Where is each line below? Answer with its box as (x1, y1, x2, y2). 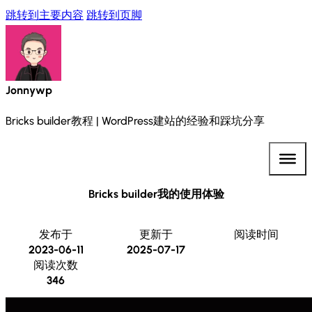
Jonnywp (6, 84, 52, 97)
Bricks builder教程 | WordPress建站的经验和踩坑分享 (6, 114, 265, 127)
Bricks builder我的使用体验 (88, 187, 224, 201)
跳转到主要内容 (6, 8, 84, 22)
